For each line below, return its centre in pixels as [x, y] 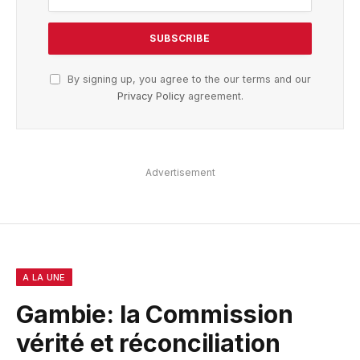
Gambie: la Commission [155, 314]
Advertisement [180, 172]
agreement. [214, 96]
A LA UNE [44, 277]
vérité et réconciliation [148, 343]
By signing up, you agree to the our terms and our [187, 79]
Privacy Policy [151, 96]
